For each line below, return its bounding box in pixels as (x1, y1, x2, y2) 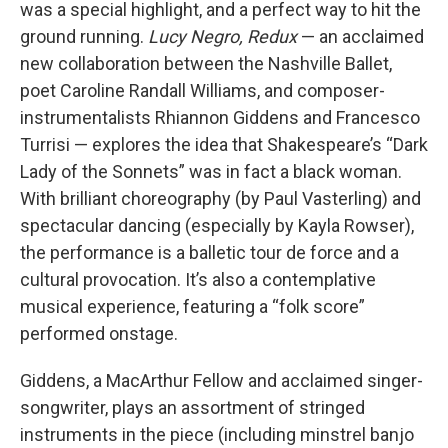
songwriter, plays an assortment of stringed (20, 397, 365, 419)
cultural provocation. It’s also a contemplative (20, 269, 376, 291)
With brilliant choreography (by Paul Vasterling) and (20, 188, 421, 210)
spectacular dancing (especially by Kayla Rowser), (20, 215, 414, 237)
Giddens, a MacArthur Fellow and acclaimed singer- (20, 370, 423, 392)
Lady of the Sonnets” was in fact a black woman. (20, 161, 402, 183)
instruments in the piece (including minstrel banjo (20, 424, 414, 446)
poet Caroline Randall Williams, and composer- (20, 80, 385, 102)
